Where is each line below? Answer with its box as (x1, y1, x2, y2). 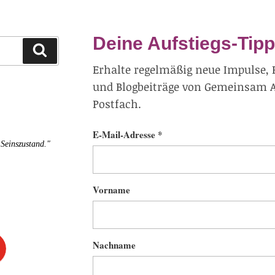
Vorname (92, 182, 130, 196)
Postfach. (92, 96, 141, 111)
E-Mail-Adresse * (92, 127, 163, 141)
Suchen (46, 44, 83, 56)
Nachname (92, 238, 136, 252)
